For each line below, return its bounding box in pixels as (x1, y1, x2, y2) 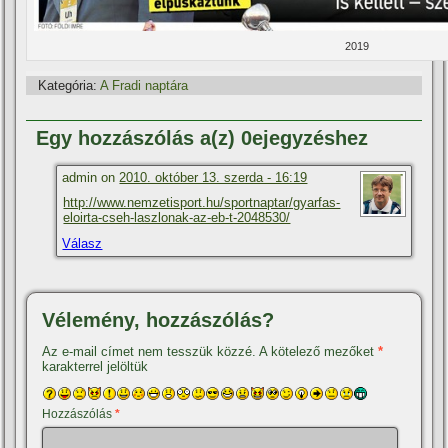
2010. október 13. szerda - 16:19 (119, 169, 308, 185)
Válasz (62, 235, 103, 251)
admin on (62, 169, 120, 185)
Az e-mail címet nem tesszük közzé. (42, 343, 257, 359)
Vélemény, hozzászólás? (42, 308, 275, 331)
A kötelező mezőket (259, 343, 379, 359)
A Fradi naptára (100, 77, 189, 93)
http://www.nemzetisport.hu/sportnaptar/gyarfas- (63, 194, 341, 210)
